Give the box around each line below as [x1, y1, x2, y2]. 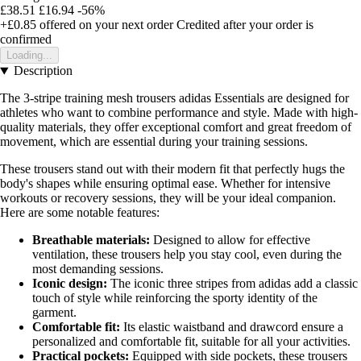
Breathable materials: [32, 233, 150, 247]
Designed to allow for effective [150, 233, 310, 247]
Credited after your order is [176, 18, 313, 32]
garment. [32, 305, 77, 320]
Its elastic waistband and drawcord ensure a [120, 320, 343, 334]
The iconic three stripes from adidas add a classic [107, 276, 358, 291]
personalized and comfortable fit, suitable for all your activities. [32, 334, 351, 349]
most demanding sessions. [32, 262, 164, 276]
